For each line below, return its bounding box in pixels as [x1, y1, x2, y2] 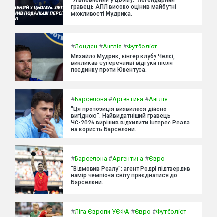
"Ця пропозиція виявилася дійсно [71, 105, 167, 112]
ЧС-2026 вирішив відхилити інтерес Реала [71, 119, 190, 126]
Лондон [75, 42, 97, 50]
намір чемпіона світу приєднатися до [71, 171, 177, 179]
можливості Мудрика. [71, 10, 132, 17]
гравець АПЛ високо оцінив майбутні [71, 3, 176, 10]
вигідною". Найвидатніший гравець [71, 112, 170, 119]
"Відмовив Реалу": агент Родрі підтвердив [71, 165, 190, 172]
